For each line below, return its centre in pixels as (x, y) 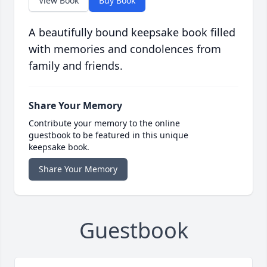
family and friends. (76, 66)
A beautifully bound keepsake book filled (132, 32)
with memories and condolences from (125, 49)
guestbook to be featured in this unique (108, 135)
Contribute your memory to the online (104, 123)
